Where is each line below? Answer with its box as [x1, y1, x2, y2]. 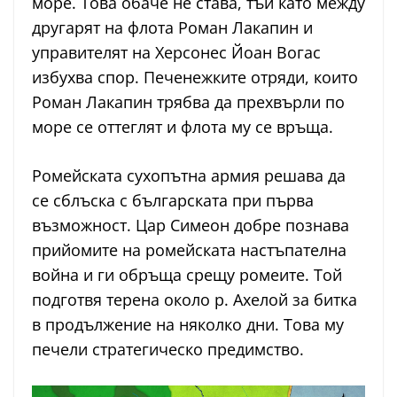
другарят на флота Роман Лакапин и [32, 16, 313, 38]
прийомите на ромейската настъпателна [32, 238, 346, 261]
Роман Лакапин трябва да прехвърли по [32, 90, 345, 113]
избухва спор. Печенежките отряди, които [32, 66, 358, 88]
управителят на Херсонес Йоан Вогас [32, 41, 321, 63]
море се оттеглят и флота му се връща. [32, 115, 333, 137]
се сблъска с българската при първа [32, 189, 314, 211]
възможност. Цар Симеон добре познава [32, 214, 349, 236]
